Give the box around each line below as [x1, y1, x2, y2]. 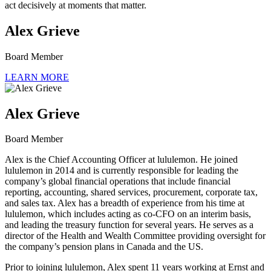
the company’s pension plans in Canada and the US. [5, 241, 203, 252]
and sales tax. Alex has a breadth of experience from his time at [5, 198, 244, 209]
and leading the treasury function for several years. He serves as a [5, 220, 253, 230]
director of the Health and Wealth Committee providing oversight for [5, 230, 266, 241]
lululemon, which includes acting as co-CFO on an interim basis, [5, 209, 251, 220]
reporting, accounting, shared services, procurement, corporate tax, [5, 187, 258, 198]
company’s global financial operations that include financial [5, 176, 230, 187]
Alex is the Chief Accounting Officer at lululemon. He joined [5, 154, 238, 165]
